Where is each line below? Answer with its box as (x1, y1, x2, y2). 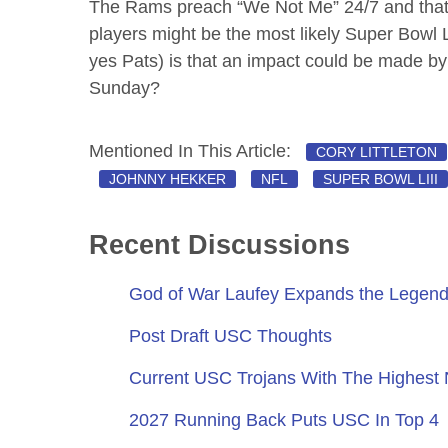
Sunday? (89, 77, 161, 98)
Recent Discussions (89, 229, 351, 260)
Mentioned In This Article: (89, 140, 297, 161)
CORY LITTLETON (316, 143, 438, 160)
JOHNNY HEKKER (109, 170, 227, 187)
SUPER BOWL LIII (323, 170, 439, 187)
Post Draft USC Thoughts (129, 325, 333, 346)
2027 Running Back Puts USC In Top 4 (129, 409, 440, 430)
